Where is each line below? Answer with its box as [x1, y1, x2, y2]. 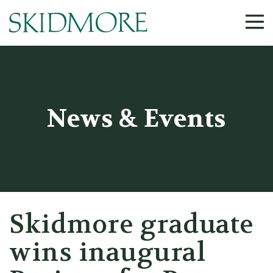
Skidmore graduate [9, 208, 254, 241]
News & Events [47, 103, 226, 135]
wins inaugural [9, 236, 205, 269]
